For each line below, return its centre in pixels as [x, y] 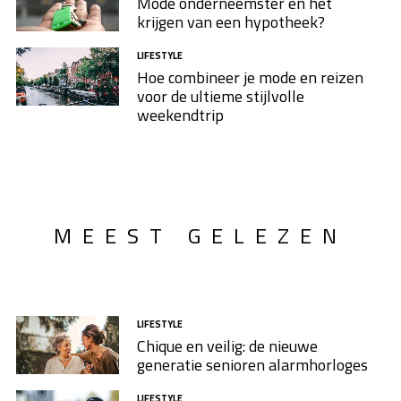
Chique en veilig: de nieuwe [227, 346]
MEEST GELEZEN [200, 235]
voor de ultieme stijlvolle [220, 97]
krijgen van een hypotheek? [230, 22]
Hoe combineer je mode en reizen [250, 78]
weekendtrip [180, 115]
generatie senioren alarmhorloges [252, 364]
